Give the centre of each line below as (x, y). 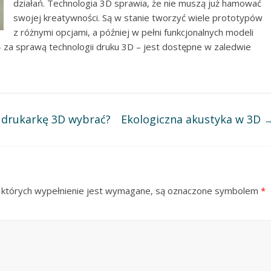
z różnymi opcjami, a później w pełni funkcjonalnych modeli (133, 32)
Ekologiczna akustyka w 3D (192, 119)
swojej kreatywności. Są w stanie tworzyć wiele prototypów (138, 17)
